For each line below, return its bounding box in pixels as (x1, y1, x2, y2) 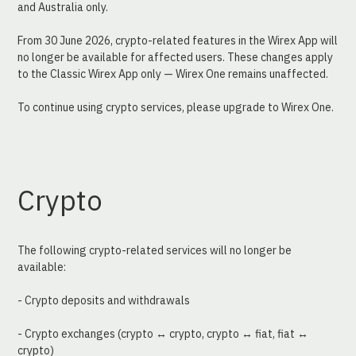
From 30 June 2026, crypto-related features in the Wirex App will (17, 33, 339, 48)
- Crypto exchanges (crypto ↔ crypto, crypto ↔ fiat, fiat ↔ (17, 327, 309, 342)
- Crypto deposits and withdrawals (17, 293, 191, 308)
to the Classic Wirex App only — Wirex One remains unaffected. (17, 67, 329, 82)
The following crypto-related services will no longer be (17, 243, 292, 258)
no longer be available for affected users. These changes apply (17, 50, 334, 65)
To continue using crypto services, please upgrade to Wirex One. (17, 100, 335, 115)
